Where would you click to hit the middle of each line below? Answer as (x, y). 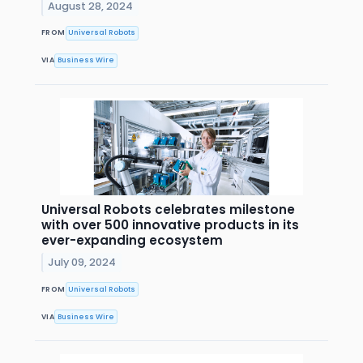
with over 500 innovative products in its (170, 225)
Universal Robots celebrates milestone (168, 210)
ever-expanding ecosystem (132, 241)
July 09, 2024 (82, 262)
